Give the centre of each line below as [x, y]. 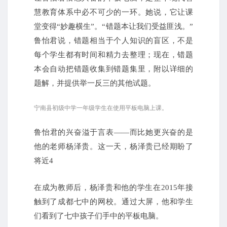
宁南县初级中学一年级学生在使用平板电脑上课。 [101, 108]
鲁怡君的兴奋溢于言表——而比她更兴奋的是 [113, 133]
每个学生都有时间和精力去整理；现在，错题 [113, 54]
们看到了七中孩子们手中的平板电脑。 [99, 216]
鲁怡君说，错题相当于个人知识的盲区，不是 [113, 40]
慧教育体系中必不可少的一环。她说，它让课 [113, 12]
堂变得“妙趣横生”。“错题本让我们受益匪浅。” [113, 26]
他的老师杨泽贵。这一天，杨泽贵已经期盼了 [113, 147]
